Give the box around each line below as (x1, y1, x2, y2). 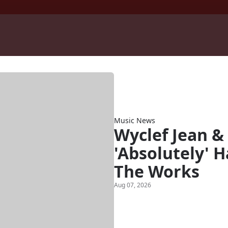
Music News (114, 115, 155, 125)
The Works (114, 160, 199, 182)
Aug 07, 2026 (114, 180, 151, 189)
